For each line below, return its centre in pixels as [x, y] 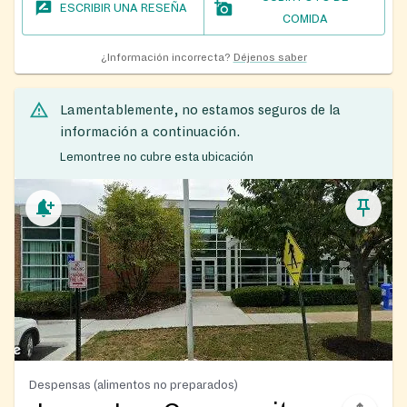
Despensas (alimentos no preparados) [134, 384]
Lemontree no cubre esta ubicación [157, 157]
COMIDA [305, 20]
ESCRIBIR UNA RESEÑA [124, 9]
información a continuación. [150, 132]
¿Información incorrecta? [165, 58]
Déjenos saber [270, 58]
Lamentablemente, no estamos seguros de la [200, 110]
